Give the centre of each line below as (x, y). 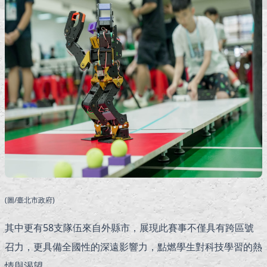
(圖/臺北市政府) (30, 200)
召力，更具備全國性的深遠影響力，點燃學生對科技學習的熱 (133, 247)
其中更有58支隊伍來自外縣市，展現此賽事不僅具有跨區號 (129, 228)
